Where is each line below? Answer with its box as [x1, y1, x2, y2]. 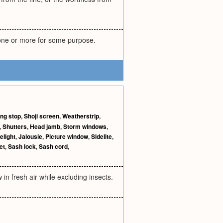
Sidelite [91, 132, 112, 141]
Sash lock [8, 142, 36, 151]
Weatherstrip [62, 111, 99, 120]
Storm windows [63, 122, 107, 131]
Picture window [45, 132, 88, 141]
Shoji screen [24, 111, 59, 120]
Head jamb [30, 122, 60, 131]
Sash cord [39, 142, 68, 151]
